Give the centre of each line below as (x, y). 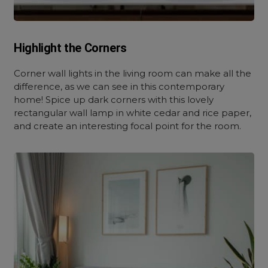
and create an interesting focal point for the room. (130, 126)
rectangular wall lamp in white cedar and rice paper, (133, 113)
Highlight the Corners (70, 48)
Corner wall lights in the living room (94, 73)
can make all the (212, 73)
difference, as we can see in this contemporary (119, 86)
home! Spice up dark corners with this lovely (114, 100)
